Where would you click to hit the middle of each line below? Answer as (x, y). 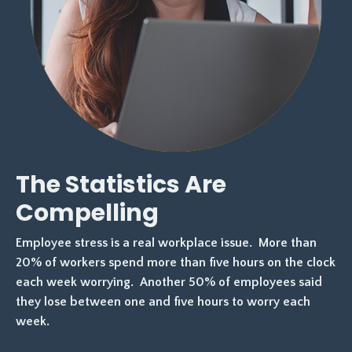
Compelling (87, 213)
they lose (43, 301)
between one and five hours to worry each (190, 301)
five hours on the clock (272, 262)
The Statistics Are (121, 184)
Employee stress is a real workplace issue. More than (166, 242)
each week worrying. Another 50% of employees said (169, 282)
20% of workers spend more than (112, 262)
